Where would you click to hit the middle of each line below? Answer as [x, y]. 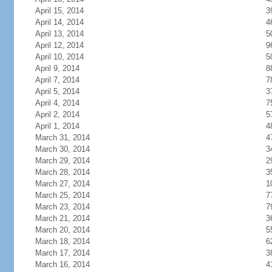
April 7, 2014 [57, 80]
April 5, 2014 [57, 91]
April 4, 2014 [57, 103]
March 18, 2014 [62, 241]
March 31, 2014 [62, 138]
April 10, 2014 [59, 57]
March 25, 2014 [62, 195]
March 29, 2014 [62, 161]
